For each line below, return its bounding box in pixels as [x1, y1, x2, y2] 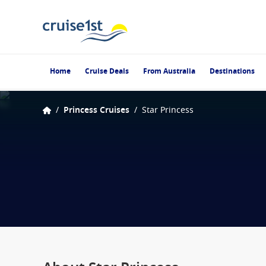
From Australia [143, 66, 195, 77]
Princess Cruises [64, 104, 129, 116]
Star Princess [142, 104, 194, 116]
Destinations [210, 66, 255, 77]
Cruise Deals [85, 66, 129, 77]
